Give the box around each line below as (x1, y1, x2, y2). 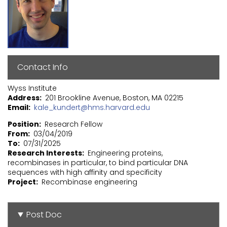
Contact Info (17, 61, 68, 73)
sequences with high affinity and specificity (8, 167, 162, 177)
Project (8, 176, 36, 187)
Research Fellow (45, 119, 102, 129)
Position (8, 119, 39, 129)
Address (8, 92, 40, 103)
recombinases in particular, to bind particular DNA (8, 157, 188, 168)
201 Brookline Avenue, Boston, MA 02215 (45, 92, 183, 103)
